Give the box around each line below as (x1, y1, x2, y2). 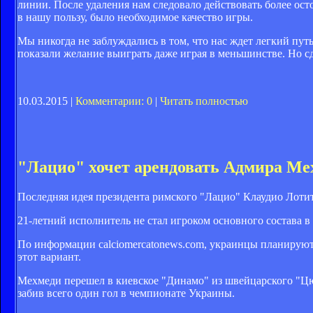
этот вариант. (17, 250, 81, 263)
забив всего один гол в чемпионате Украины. (17, 286, 235, 299)
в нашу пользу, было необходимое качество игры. (17, 10, 253, 23)
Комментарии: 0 (75, 94, 152, 107)
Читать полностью (160, 94, 248, 107)
